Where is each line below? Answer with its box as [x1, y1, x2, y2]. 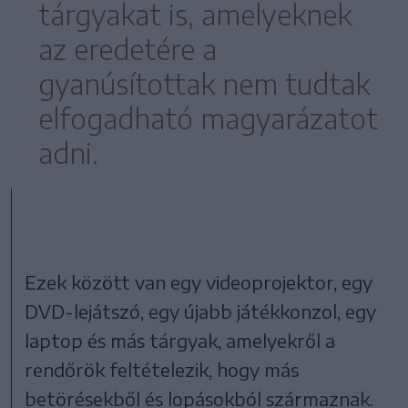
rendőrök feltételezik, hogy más [25, 357, 300, 381]
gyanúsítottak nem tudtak [38, 66, 370, 101]
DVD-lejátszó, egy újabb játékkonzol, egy [25, 299, 377, 322]
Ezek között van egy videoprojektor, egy [25, 270, 373, 293]
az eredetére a [38, 31, 217, 66]
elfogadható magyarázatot [38, 100, 378, 136]
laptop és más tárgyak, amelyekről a [25, 328, 336, 352]
